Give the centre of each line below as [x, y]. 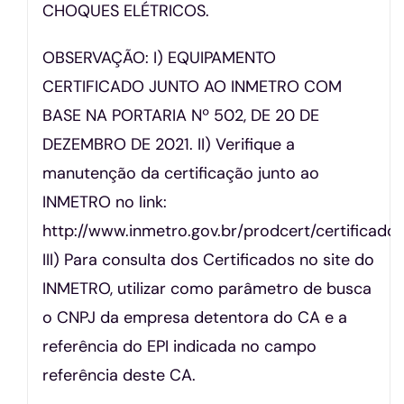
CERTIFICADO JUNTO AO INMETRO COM [193, 86]
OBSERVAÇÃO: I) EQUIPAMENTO [160, 57]
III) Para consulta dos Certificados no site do [209, 259]
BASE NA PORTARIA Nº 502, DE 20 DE [181, 115]
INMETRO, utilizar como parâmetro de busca [207, 288]
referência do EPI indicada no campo [180, 346]
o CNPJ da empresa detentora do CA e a [195, 317]
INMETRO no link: [105, 202]
